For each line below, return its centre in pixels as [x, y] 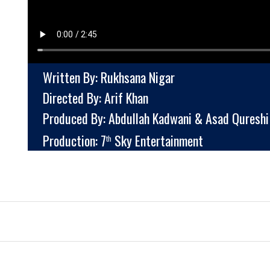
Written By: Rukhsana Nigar [109, 77]
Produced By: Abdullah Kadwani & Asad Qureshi [156, 118]
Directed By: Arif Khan [96, 98]
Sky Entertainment [157, 141]
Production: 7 [74, 141]
